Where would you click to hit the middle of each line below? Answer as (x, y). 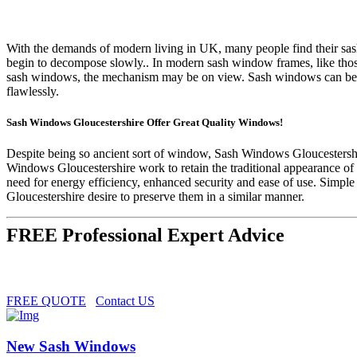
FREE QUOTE (46, 301)
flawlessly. (33, 91)
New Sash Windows (71, 346)
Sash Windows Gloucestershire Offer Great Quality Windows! (145, 123)
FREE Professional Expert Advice (145, 235)
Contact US (125, 301)
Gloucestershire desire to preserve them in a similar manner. (155, 197)
